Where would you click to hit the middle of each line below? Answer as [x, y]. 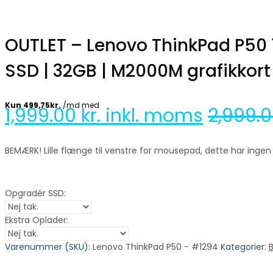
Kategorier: [245, 246]
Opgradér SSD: [35, 193]
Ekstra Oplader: [37, 220]
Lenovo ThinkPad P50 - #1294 [155, 246]
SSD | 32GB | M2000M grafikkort [138, 71]
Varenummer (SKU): [49, 246]
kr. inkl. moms [142, 115]
